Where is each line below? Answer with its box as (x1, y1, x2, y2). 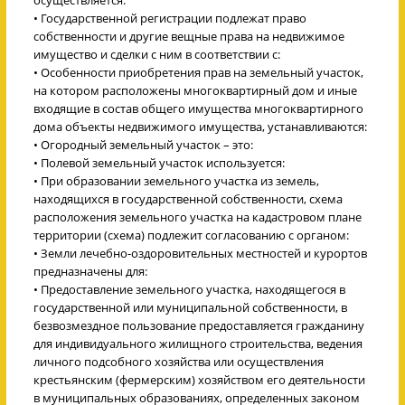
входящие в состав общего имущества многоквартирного (33, 99, 363, 117)
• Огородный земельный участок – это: (33, 136, 253, 153)
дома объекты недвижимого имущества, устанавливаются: (33, 118, 367, 135)
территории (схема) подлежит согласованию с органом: (33, 226, 349, 243)
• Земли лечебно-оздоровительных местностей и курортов (33, 244, 367, 261)
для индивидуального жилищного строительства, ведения (33, 334, 363, 352)
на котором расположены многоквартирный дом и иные (33, 81, 357, 99)
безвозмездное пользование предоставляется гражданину (33, 316, 364, 334)
